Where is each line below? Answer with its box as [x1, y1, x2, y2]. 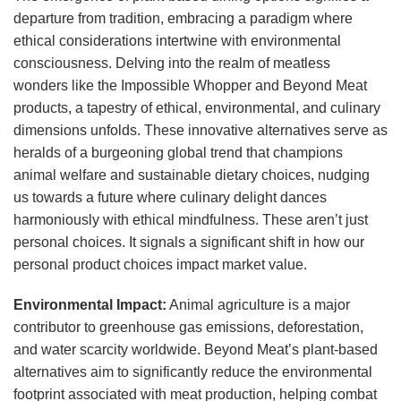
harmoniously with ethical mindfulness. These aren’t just [13, 212, 368, 228]
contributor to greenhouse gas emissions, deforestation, [13, 320, 363, 336]
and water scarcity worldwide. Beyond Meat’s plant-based [13, 342, 378, 358]
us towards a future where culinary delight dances [13, 190, 327, 206]
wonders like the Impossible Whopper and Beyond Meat [13, 78, 367, 94]
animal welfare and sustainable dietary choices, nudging [13, 167, 370, 183]
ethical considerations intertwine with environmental [13, 33, 341, 49]
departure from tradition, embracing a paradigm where [13, 11, 353, 27]
